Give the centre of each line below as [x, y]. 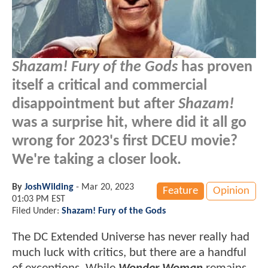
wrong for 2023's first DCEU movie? [125, 141]
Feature [180, 191]
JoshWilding [49, 187]
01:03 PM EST [39, 199]
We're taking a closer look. [97, 160]
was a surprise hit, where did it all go [129, 123]
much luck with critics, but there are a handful [129, 252]
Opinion [231, 191]
